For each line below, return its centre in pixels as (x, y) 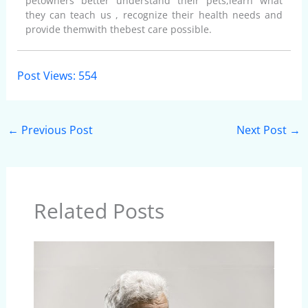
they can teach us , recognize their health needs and (154, 14)
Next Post (263, 130)
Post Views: (46, 75)
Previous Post (55, 130)
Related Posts (99, 211)
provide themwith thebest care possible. (118, 29)
